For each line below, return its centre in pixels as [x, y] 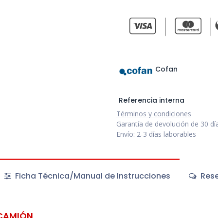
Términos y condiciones [154, 114]
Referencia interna [151, 100]
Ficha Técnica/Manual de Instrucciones [91, 176]
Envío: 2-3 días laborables [156, 134]
